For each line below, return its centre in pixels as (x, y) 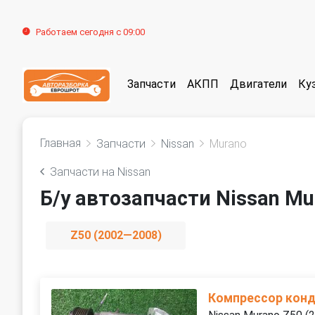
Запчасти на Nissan (100, 172)
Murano (228, 144)
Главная (60, 143)
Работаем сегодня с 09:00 (90, 32)
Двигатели (258, 84)
